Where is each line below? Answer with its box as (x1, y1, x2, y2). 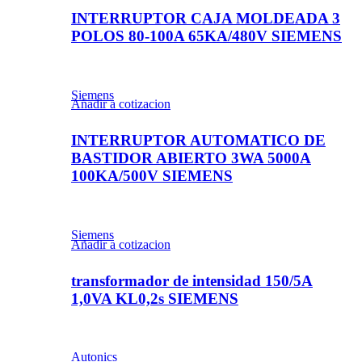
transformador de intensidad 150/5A (71, 271, 313, 289)
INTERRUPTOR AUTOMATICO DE (71, 132, 326, 149)
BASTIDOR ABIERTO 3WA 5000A (71, 149, 311, 167)
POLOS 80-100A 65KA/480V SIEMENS (71, 27, 342, 44)
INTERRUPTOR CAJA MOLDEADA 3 (71, 9, 340, 27)
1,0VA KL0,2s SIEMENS (71, 289, 238, 307)
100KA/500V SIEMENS (71, 167, 233, 185)
